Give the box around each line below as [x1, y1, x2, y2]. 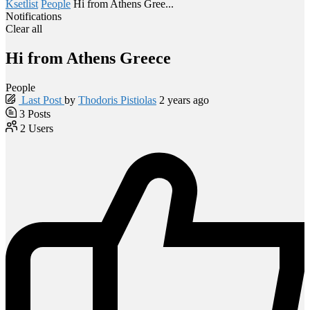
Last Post [21, 93, 62, 106]
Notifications [6, 10, 62, 22]
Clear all [6, 22, 42, 35]
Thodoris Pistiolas [78, 93, 156, 106]
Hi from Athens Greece [6, 48, 171, 67]
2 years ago [156, 93, 209, 106]
